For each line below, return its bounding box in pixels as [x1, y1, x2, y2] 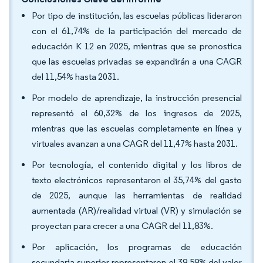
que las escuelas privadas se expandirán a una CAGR [32, 56, 242, 67]
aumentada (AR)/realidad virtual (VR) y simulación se [32, 205, 242, 216]
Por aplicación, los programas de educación [32, 241, 242, 252]
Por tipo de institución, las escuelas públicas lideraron [32, 10, 242, 21]
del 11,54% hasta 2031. [32, 71, 119, 82]
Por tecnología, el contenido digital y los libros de [32, 159, 242, 170]
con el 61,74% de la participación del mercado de [32, 25, 242, 36]
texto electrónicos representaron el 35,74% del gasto [32, 174, 242, 186]
